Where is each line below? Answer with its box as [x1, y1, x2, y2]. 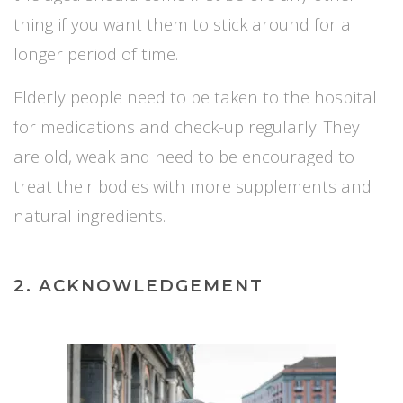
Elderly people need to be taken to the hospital [13, 85, 377, 108]
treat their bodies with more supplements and [13, 174, 372, 197]
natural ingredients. [13, 203, 166, 227]
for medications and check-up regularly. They [13, 114, 360, 138]
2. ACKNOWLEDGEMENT [13, 274, 264, 296]
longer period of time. [13, 41, 178, 65]
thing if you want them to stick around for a [13, 12, 351, 35]
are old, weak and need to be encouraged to [13, 144, 354, 167]
